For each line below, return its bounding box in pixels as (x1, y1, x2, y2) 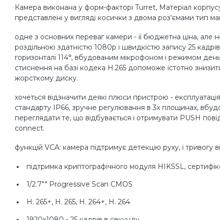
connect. (15, 124, 45, 133)
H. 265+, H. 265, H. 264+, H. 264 (27, 197, 130, 206)
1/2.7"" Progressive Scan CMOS (27, 180, 133, 189)
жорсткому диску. (15, 74, 78, 82)
